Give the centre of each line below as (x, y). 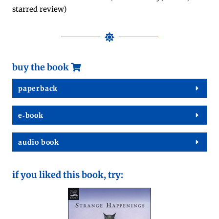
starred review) (39, 9)
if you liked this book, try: (68, 175)
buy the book (42, 67)
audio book (39, 142)
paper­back (38, 88)
